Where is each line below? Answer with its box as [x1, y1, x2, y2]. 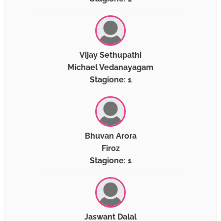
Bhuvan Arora [84, 131, 137, 141]
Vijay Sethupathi [79, 50, 142, 60]
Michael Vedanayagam [68, 63, 153, 73]
